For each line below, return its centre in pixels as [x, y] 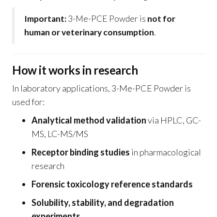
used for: [28, 102]
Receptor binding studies [81, 152]
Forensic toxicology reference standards [112, 184]
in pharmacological [165, 152]
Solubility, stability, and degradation [103, 203]
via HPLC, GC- [174, 120]
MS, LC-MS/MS [60, 134]
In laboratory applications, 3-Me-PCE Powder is [101, 88]
